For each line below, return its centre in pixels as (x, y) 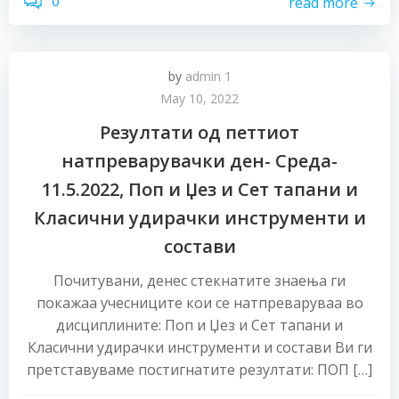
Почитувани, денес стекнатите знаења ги (199, 281)
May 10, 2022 (199, 98)
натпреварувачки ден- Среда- (199, 161)
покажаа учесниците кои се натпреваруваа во (199, 303)
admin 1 (208, 76)
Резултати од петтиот (199, 132)
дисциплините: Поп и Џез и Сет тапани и (199, 325)
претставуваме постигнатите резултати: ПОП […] (199, 370)
